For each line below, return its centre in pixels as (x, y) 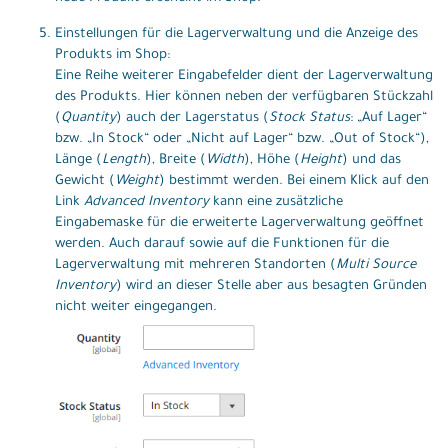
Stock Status (309, 119)
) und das (371, 161)
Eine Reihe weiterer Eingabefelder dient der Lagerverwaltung (244, 77)
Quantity (88, 119)
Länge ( (78, 161)
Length (124, 161)
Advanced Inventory (146, 203)
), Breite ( (176, 161)
